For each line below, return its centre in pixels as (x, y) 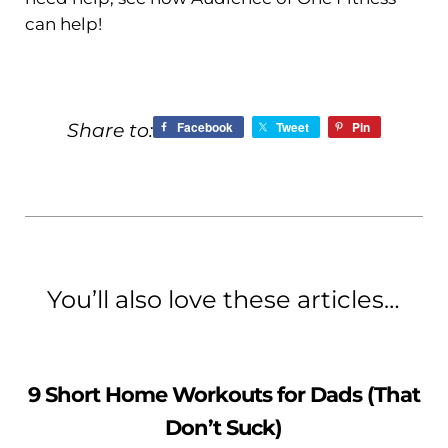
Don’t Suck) (224, 427)
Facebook (204, 127)
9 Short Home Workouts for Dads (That (223, 394)
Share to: (109, 131)
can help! (63, 23)
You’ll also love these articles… (224, 299)
